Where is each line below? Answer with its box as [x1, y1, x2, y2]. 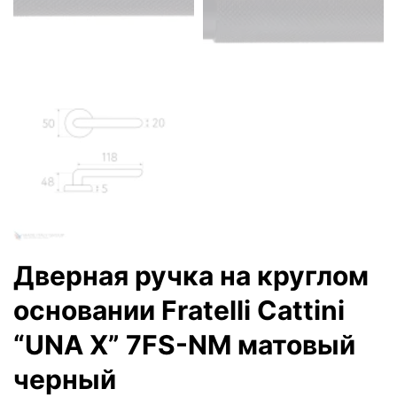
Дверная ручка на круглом [13, 260, 369, 292]
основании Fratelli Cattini [13, 294, 345, 327]
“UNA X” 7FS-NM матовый [13, 329, 355, 362]
